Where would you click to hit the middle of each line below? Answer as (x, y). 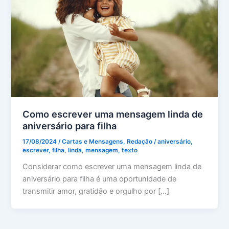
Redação (140, 141)
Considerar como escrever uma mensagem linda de (112, 167)
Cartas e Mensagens (93, 141)
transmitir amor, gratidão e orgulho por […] (96, 191)
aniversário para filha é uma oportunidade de (100, 179)
